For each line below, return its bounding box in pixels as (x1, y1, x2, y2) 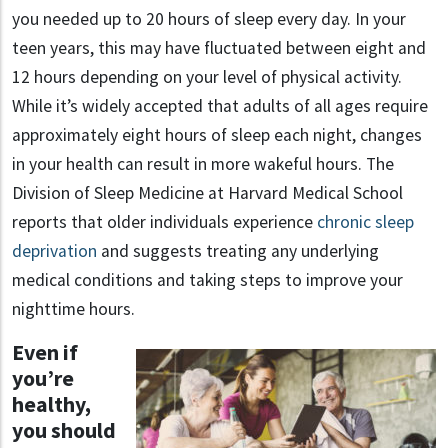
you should (12, 417, 116, 445)
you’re (12, 365, 74, 393)
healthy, (12, 391, 91, 419)
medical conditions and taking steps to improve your (12, 269, 403, 292)
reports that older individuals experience (12, 211, 317, 234)
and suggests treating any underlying (97, 240, 379, 263)
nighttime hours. (12, 298, 135, 321)
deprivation (12, 240, 97, 263)
